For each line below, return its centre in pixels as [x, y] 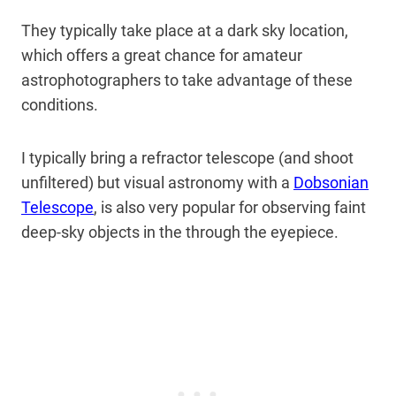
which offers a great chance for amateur [162, 55]
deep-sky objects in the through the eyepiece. [182, 232]
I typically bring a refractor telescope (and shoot [187, 157]
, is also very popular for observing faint [230, 207]
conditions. [60, 104]
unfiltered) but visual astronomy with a [157, 182]
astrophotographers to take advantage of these [187, 80]
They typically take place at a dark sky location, [185, 30]
